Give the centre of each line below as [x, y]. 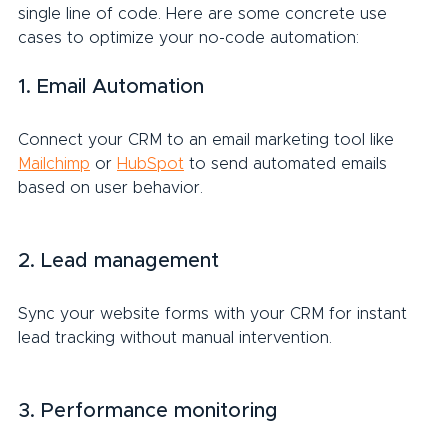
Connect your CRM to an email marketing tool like [208, 139]
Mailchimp [54, 163]
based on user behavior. [110, 187]
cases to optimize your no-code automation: [188, 37]
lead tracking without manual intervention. [175, 337]
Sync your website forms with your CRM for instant [215, 313]
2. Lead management [118, 260]
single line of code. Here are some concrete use [205, 13]
